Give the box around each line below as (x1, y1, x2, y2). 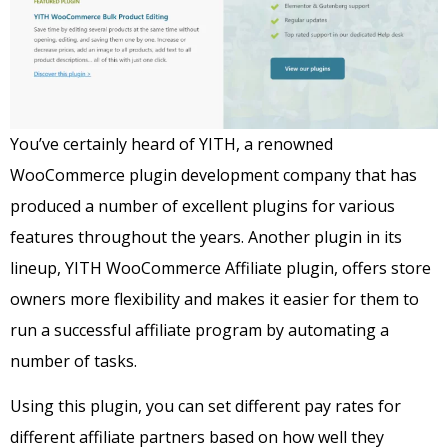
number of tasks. (10, 349, 137, 372)
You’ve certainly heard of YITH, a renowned (10, 132, 333, 155)
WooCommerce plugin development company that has (10, 163, 417, 186)
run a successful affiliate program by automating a (10, 318, 389, 341)
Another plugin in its (248, 225, 402, 248)
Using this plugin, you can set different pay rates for (10, 395, 401, 418)
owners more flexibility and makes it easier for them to (10, 287, 419, 310)
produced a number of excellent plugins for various (10, 194, 395, 217)
